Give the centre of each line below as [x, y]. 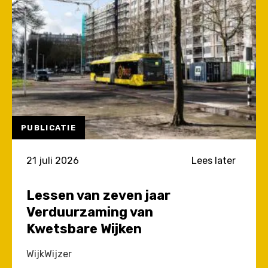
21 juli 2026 [53, 161]
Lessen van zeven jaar [98, 195]
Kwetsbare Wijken [84, 229]
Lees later [214, 161]
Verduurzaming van [90, 212]
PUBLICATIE [48, 128]
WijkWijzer [49, 254]
